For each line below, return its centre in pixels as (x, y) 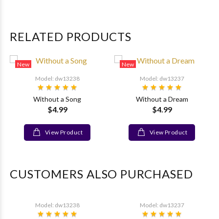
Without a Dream (162, 99)
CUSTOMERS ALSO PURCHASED (102, 174)
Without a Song (57, 99)
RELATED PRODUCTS (71, 36)
